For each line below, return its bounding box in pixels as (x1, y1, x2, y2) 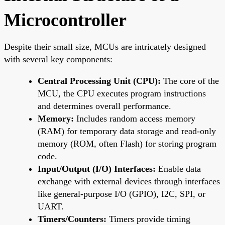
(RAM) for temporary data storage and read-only (38, 126, 216, 136)
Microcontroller (4, 10, 127, 30)
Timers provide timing (106, 213, 190, 224)
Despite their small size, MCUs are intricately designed (4, 41, 206, 52)
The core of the (161, 75, 219, 86)
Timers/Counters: (38, 213, 106, 224)
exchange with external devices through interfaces (38, 176, 220, 186)
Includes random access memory (74, 113, 195, 124)
